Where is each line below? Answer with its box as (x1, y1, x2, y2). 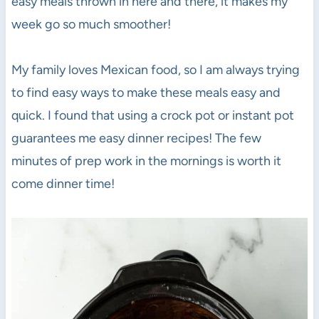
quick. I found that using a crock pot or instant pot (11, 107, 294, 123)
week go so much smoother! (11, 16, 171, 32)
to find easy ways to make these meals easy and (11, 84, 281, 100)
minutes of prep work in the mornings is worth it (11, 152, 281, 169)
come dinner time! (11, 175, 115, 192)
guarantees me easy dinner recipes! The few (11, 130, 261, 146)
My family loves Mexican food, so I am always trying (11, 61, 300, 78)
